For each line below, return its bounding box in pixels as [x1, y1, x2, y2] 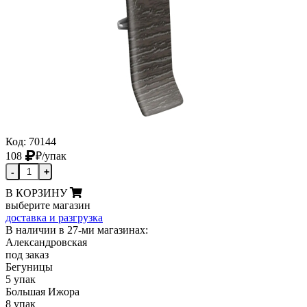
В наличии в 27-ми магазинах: [5, 224, 148, 236]
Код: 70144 [5, 136, 56, 148]
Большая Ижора [5, 286, 79, 298]
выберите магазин [5, 199, 90, 212]
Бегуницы [5, 261, 53, 273]
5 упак [5, 273, 36, 286]
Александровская [5, 236, 87, 249]
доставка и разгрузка [5, 212, 103, 224]
